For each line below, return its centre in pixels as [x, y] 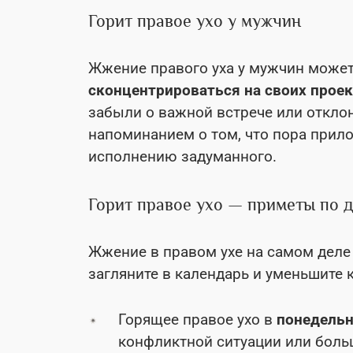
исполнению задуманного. [182, 156]
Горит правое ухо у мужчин [195, 20]
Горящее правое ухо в [197, 319]
